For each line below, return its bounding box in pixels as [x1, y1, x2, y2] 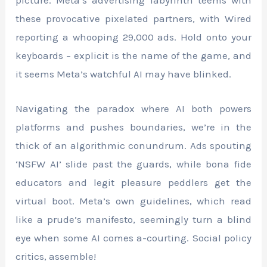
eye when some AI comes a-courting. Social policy [15, 232, 252, 244]
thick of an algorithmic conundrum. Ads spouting [15, 139, 252, 152]
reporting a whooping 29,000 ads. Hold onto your [15, 31, 252, 44]
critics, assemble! [15, 250, 97, 263]
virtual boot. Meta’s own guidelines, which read [15, 195, 252, 207]
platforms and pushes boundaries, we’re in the [15, 121, 252, 133]
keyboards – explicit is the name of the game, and [15, 49, 252, 62]
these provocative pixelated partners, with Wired [15, 13, 252, 25]
